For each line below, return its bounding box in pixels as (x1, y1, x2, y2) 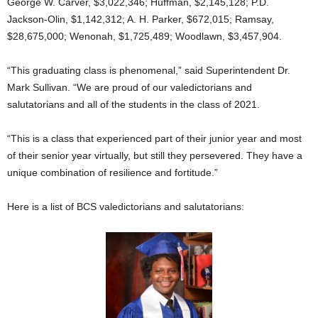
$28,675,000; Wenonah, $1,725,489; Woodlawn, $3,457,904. (7, 30, 282, 42)
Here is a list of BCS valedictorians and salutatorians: (7, 200, 244, 212)
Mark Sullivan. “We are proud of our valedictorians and (7, 81, 252, 93)
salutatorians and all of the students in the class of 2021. (7, 98, 260, 110)
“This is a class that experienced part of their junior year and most (7, 132, 302, 144)
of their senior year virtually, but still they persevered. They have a (7, 149, 302, 161)
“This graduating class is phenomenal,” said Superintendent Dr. (7, 64, 290, 76)
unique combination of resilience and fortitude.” (7, 166, 218, 178)
